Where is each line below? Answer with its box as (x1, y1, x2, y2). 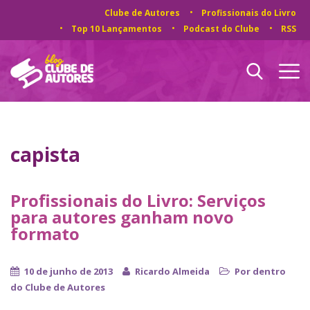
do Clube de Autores (10, 281, 105, 293)
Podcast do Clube (183, 23, 259, 35)
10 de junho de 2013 (24, 265, 113, 277)
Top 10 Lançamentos (71, 23, 162, 35)
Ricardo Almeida (135, 265, 210, 277)
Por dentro (235, 265, 286, 277)
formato (10, 222, 80, 245)
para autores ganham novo (10, 206, 234, 228)
